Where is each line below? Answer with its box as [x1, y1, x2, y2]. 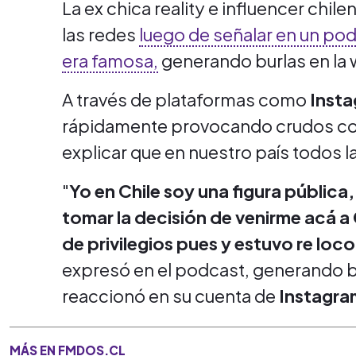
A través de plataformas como [62, 88, 307, 110]
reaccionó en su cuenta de [62, 284, 279, 307]
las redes [62, 23, 139, 45]
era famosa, [62, 49, 158, 72]
